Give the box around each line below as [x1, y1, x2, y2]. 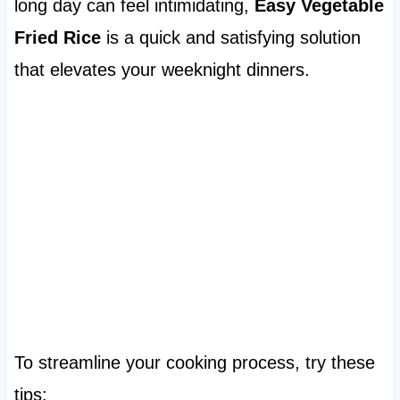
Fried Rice [13, 27, 101, 47]
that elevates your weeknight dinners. [13, 59, 310, 79]
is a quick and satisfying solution [100, 27, 361, 47]
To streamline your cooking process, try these [13, 352, 375, 372]
